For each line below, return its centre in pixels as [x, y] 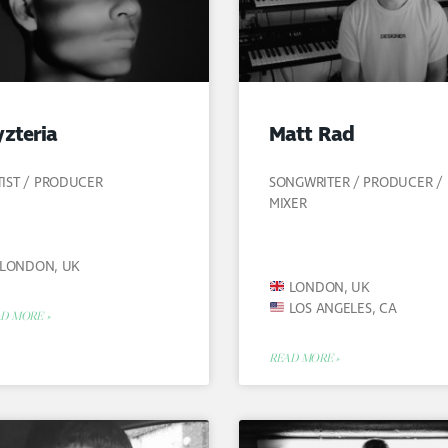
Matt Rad [311, 135]
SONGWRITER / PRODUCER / [355, 183]
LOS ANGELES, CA [340, 309]
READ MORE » [304, 358]
